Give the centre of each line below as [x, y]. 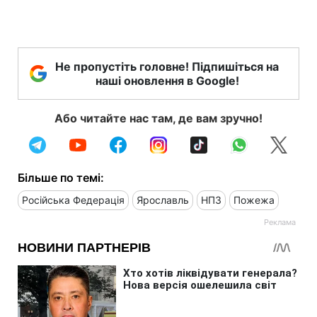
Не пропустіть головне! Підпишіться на [167, 66]
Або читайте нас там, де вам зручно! [158, 118]
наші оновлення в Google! [167, 80]
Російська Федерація [73, 200]
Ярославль [163, 200]
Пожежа [254, 200]
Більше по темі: [61, 177]
